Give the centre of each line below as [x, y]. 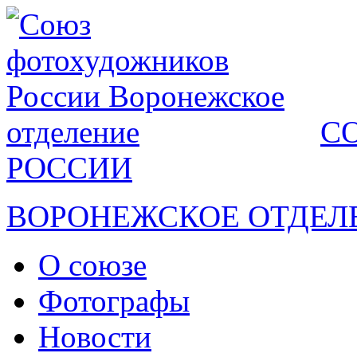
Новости [95, 337]
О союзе [92, 265]
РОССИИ [69, 168]
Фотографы [114, 301]
